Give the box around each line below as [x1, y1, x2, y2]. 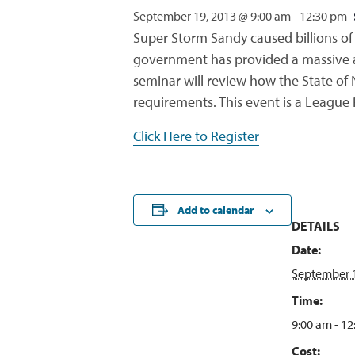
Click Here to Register [133, 127, 259, 145]
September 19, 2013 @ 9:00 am [133, 8, 291, 24]
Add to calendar [177, 203, 254, 217]
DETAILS [292, 218, 340, 234]
